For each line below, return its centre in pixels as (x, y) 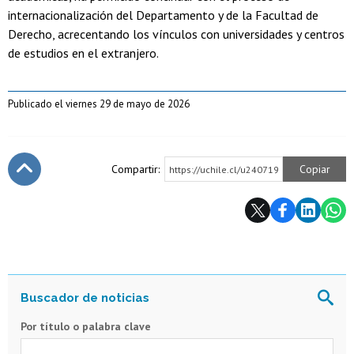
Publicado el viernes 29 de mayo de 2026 (99, 104)
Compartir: (136, 169)
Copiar (314, 169)
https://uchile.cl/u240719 (224, 170)
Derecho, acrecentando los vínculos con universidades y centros (176, 34)
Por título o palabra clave (86, 327)
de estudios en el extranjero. (83, 53)
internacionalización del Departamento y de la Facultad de (163, 15)
